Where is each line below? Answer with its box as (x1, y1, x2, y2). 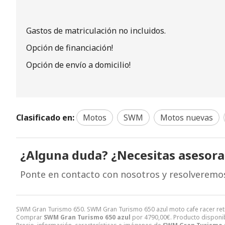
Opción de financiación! (26, 42, 113, 53)
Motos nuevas (160, 111, 213, 123)
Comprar (16, 212, 44, 221)
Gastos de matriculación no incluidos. (26, 25, 166, 36)
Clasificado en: (16, 111, 74, 123)
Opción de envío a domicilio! (26, 59, 131, 70)
